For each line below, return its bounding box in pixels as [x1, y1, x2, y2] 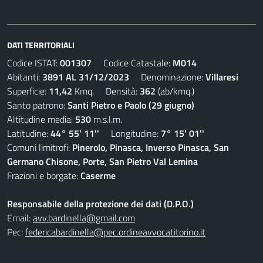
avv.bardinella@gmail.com [33, 211, 135, 225]
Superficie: [7, 84, 49, 98]
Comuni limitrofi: [7, 140, 72, 154]
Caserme [80, 168, 116, 183]
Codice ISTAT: [7, 56, 60, 70]
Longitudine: [99, 126, 161, 140]
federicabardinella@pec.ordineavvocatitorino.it [25, 225, 205, 239]
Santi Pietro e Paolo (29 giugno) [68, 98, 194, 112]
